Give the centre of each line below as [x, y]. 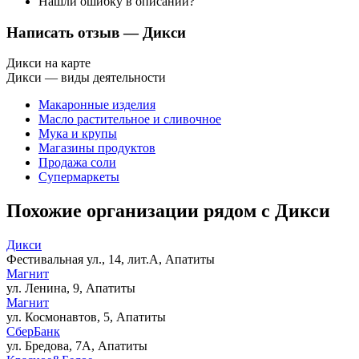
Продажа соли [77, 163]
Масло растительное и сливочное [130, 119]
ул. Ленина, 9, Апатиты [71, 288]
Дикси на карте [48, 63]
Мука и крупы [78, 134]
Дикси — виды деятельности [86, 78]
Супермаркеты [79, 177]
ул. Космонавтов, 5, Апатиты [86, 317]
